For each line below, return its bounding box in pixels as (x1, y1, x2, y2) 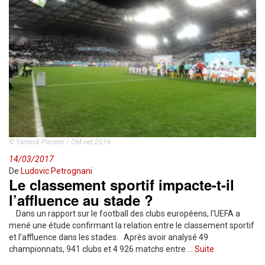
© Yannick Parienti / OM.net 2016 (9, 138, 111, 146)
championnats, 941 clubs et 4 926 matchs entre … (9, 244, 195, 254)
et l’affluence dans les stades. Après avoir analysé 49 (9, 232, 208, 242)
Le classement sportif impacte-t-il (9, 174, 234, 195)
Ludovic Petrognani (21, 166, 92, 176)
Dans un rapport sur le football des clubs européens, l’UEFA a (9, 209, 240, 218)
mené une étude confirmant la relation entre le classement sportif (9, 221, 254, 230)
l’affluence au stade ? (9, 190, 153, 210)
